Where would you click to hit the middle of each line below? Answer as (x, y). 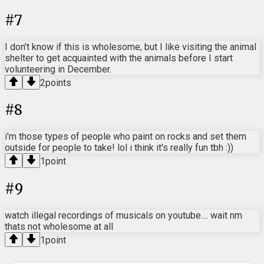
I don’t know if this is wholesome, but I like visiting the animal (131, 47)
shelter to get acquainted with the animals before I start (119, 58)
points (58, 82)
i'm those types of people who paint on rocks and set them (126, 137)
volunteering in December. (58, 69)
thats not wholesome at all (59, 227)
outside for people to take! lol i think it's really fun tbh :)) (119, 148)
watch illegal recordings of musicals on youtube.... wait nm (123, 216)
